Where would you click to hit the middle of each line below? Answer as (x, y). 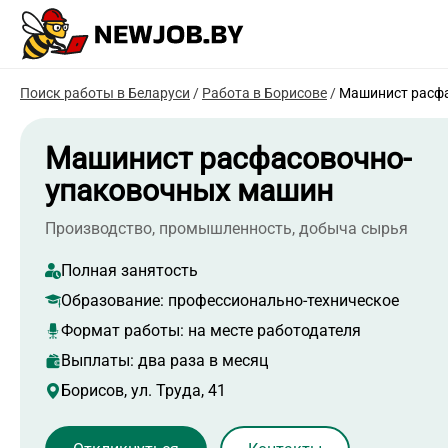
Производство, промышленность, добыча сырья (226, 229)
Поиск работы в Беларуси (105, 93)
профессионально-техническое (283, 301)
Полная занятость (129, 271)
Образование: (114, 301)
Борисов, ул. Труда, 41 (143, 391)
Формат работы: (124, 331)
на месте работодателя (274, 331)
